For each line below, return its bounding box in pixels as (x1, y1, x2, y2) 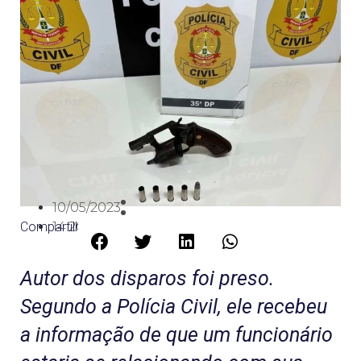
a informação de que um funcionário (20, 322, 333, 346)
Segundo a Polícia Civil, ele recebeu (20, 294, 327, 318)
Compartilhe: (20, 218, 91, 234)
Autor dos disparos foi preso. (20, 266, 274, 290)
